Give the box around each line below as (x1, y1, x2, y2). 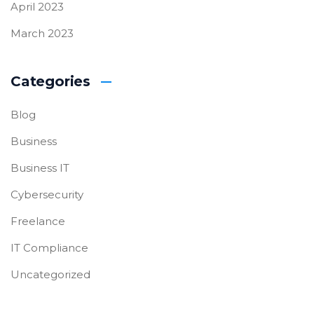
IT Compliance (11, 240, 88, 254)
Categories (11, 72, 90, 90)
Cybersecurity (11, 187, 83, 201)
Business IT (11, 161, 69, 175)
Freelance (11, 214, 65, 228)
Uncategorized (11, 267, 90, 281)
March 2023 (11, 26, 74, 40)
